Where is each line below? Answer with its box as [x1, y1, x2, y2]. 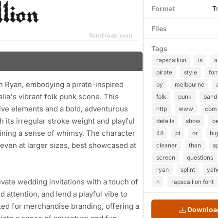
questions [187, 154, 213, 161]
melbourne [175, 81, 204, 88]
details [156, 117, 174, 125]
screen [156, 154, 175, 161]
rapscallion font [171, 178, 214, 185]
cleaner [156, 142, 177, 149]
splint [181, 166, 195, 173]
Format [151, 4, 175, 13]
